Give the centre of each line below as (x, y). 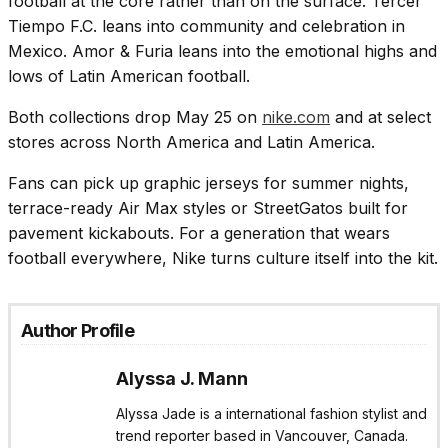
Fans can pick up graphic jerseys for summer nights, (208, 183)
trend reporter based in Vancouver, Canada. (262, 436)
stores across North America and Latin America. (191, 142)
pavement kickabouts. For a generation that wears (199, 233)
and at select (380, 117)
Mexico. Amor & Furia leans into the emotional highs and (222, 51)
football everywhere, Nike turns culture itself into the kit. (223, 258)
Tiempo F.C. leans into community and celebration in (206, 26)
